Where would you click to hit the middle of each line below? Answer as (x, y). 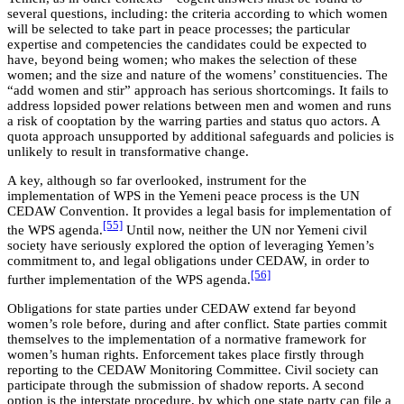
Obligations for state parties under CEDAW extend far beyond (182, 309)
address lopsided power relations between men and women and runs (199, 106)
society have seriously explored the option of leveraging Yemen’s (191, 246)
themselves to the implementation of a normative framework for (187, 340)
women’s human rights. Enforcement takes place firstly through (186, 355)
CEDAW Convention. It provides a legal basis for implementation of (199, 211)
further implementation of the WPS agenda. (129, 280)
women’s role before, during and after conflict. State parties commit (197, 324)
